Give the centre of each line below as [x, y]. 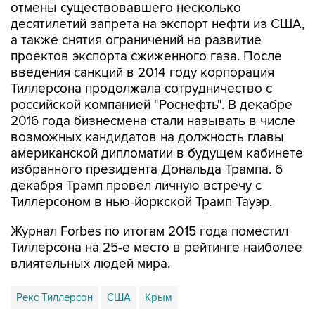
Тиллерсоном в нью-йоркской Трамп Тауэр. [141, 173]
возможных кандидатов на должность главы [147, 108]
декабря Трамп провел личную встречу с [136, 156]
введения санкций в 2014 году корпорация [142, 43]
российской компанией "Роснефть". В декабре [152, 76]
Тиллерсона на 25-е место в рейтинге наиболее [156, 218]
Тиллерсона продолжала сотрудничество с [141, 59]
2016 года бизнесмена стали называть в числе [153, 92]
